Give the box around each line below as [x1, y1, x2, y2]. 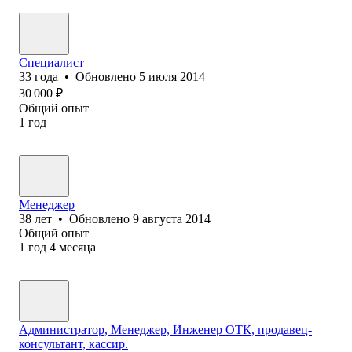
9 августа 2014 [133, 211, 211, 225]
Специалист [19, 55, 84, 69]
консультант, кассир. [19, 336, 128, 350]
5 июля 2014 [139, 69, 205, 83]
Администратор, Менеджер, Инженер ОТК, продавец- [19, 322, 312, 336]
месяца [59, 240, 96, 254]
